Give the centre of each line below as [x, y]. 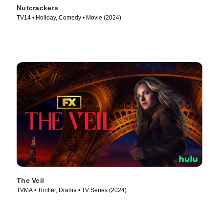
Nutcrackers [37, 8]
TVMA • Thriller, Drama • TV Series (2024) [72, 190]
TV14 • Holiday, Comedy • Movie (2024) [69, 18]
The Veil [30, 181]
